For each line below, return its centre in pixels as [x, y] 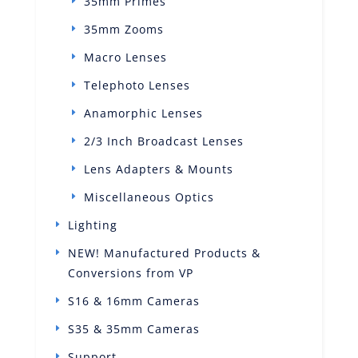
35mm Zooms [123, 29]
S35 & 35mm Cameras [133, 328]
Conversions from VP [130, 272]
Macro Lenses [125, 57]
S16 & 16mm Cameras [133, 300]
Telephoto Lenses [137, 85]
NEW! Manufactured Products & [164, 253]
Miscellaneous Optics [149, 197]
